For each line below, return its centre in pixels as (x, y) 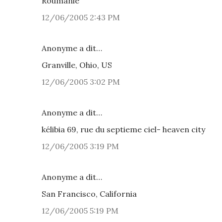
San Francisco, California (89, 194)
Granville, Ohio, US (77, 65)
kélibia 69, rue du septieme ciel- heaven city (123, 129)
